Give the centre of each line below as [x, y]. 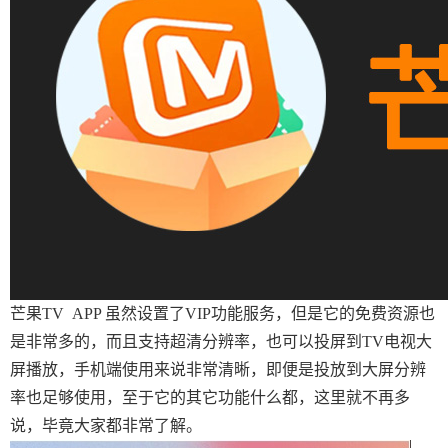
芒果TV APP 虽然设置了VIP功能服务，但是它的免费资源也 [222, 313]
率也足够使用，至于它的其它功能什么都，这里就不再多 [210, 397]
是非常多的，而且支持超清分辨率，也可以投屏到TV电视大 [221, 341]
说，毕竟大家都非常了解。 [106, 425]
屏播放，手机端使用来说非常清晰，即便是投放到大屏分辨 [218, 369]
